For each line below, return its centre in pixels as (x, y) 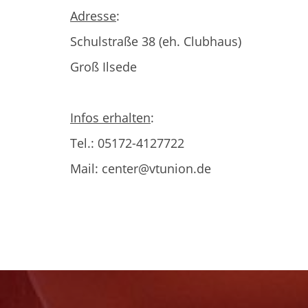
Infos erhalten (110, 118)
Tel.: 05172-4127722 (127, 143)
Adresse (93, 16)
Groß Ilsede (103, 67)
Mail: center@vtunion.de (141, 168)
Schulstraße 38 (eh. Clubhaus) (156, 41)
